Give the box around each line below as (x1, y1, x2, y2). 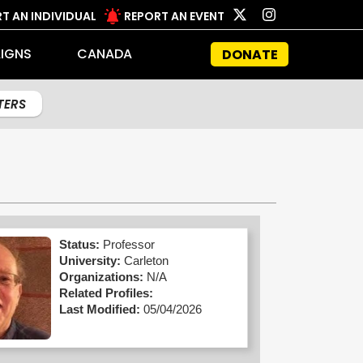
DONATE (221, 45, 278, 64)
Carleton (123, 254, 169, 267)
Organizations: (58, 270, 143, 284)
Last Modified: (58, 302, 140, 316)
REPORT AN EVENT (124, 8, 224, 24)
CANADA (76, 45, 132, 63)
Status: (58, 237, 103, 251)
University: (58, 254, 121, 267)
